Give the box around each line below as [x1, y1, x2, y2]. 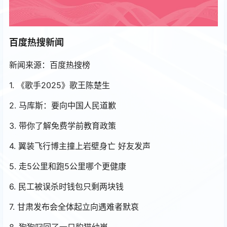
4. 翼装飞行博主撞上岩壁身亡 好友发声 [9, 140, 150, 151]
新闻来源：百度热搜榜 [9, 59, 90, 70]
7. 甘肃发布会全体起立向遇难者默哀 [9, 201, 139, 212]
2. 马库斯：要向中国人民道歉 [9, 100, 116, 110]
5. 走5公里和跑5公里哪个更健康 [9, 161, 126, 171]
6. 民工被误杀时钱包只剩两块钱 [9, 181, 124, 192]
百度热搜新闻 [9, 36, 64, 48]
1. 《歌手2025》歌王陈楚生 [9, 80, 110, 90]
